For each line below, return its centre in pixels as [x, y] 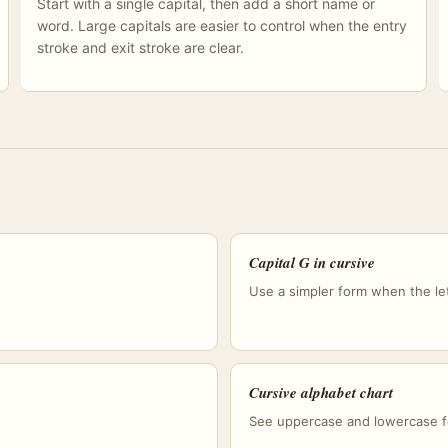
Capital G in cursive [312, 262]
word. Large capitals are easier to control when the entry [222, 25]
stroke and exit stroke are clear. [141, 47]
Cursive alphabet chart [321, 392]
